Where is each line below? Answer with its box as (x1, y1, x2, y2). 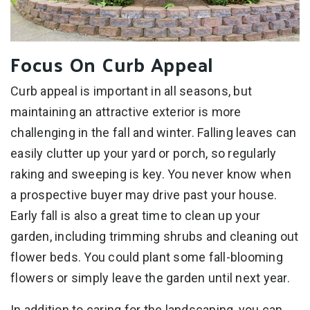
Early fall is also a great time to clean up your (10, 208, 260, 224)
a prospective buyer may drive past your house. (10, 188, 277, 203)
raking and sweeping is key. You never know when (10, 167, 291, 182)
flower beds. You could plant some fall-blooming (10, 250, 283, 265)
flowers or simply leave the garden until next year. (10, 271, 290, 286)
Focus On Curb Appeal (10, 46, 214, 82)
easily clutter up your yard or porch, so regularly (10, 146, 277, 161)
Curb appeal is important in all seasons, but (10, 84, 252, 99)
